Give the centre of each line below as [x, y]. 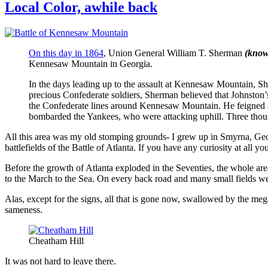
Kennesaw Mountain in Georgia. [91, 64]
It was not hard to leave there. [60, 261]
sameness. [24, 210]
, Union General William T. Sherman [174, 53]
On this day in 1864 [66, 53]
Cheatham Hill [56, 241]
